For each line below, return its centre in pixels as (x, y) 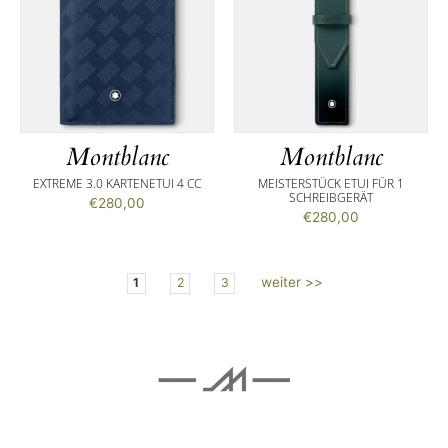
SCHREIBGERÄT (331, 198)
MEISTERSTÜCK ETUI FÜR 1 (331, 184)
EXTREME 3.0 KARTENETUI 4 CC (117, 184)
